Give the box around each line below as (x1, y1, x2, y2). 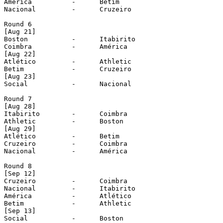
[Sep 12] (4, 169, 36, 177)
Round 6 (4, 20, 32, 28)
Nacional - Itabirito (4, 184, 36, 192)
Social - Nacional (4, 80, 28, 88)
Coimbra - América (4, 42, 32, 50)
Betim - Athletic (4, 199, 24, 207)
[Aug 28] (4, 102, 36, 110)
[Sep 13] (4, 207, 36, 215)
